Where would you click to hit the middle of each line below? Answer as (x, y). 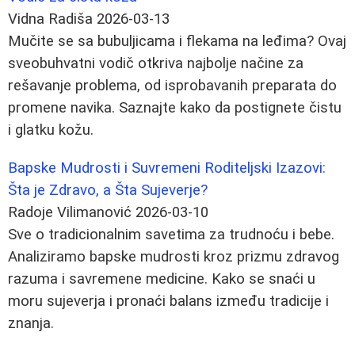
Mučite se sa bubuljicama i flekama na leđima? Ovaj (177, 41)
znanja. (31, 323)
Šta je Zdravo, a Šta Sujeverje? (108, 190)
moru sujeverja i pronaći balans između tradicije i (168, 301)
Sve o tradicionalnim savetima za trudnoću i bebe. (171, 234)
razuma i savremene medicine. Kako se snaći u (162, 279)
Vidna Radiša (50, 19)
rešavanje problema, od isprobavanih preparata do (172, 85)
